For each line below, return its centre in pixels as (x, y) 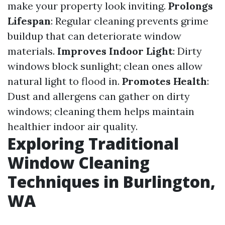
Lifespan (29, 21)
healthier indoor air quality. (73, 126)
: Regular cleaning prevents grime (130, 21)
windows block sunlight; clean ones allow (105, 66)
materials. (32, 51)
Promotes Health (164, 81)
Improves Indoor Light (115, 51)
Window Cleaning (79, 162)
